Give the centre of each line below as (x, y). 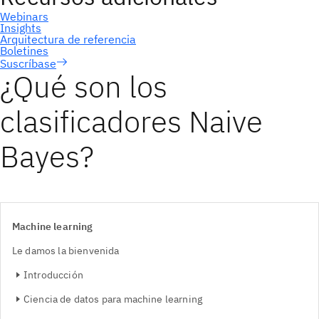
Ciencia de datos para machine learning (113, 299)
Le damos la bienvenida (66, 251)
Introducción (53, 275)
